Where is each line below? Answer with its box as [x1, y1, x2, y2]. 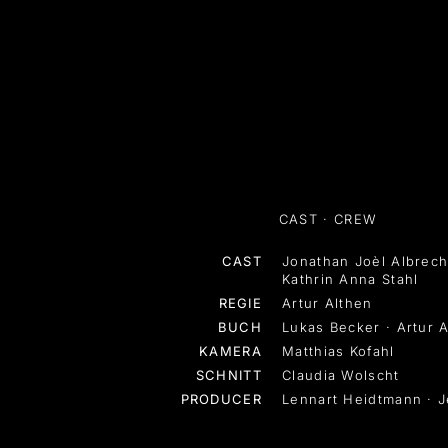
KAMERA [199, 342, 262, 359]
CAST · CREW [278, 210, 378, 227]
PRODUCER [180, 390, 262, 407]
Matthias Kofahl [282, 342, 395, 359]
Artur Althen [282, 294, 373, 311]
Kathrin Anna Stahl [282, 270, 419, 287]
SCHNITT [195, 366, 262, 383]
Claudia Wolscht [282, 366, 400, 383]
